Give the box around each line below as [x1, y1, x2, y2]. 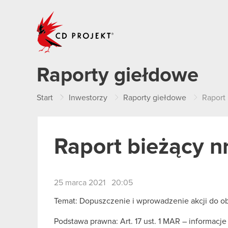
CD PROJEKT [115, 10, 162, 18]
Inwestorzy [69, 94, 107, 102]
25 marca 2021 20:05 [54, 179, 133, 187]
